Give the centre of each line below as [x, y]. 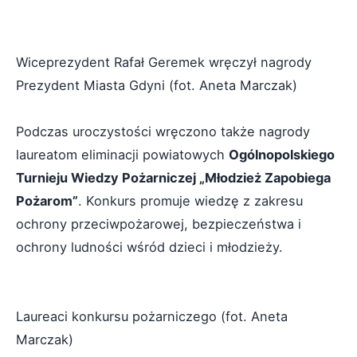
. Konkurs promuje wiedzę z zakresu [190, 200]
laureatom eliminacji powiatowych [122, 154]
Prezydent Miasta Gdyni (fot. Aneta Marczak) [157, 85]
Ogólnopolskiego [282, 154]
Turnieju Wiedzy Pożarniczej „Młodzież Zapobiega [173, 177]
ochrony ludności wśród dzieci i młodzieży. [149, 247]
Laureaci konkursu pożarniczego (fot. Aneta [152, 316]
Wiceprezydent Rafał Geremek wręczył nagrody [164, 62]
